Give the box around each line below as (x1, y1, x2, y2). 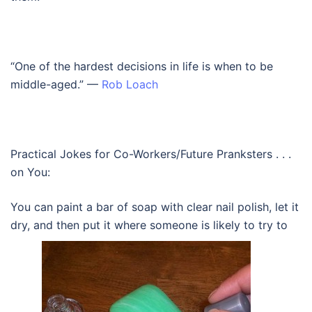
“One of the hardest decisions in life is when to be (10, 58, 273, 73)
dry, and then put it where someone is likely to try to (10, 217, 288, 232)
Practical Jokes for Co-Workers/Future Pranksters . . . (10, 146, 291, 161)
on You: (10, 164, 50, 179)
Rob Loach (102, 77, 158, 91)
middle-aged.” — (10, 77, 102, 91)
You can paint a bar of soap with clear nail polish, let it (10, 199, 299, 214)
